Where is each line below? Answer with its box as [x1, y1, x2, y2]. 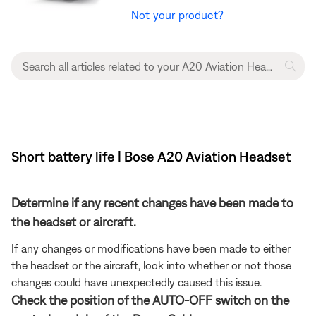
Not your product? [131, 8, 224, 22]
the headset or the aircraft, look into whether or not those [11, 259, 291, 272]
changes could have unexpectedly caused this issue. [11, 276, 262, 289]
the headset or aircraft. [11, 214, 136, 230]
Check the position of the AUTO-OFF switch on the [11, 293, 289, 308]
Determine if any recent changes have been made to [11, 195, 293, 211]
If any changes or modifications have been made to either [11, 242, 291, 255]
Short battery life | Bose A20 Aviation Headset [11, 148, 291, 165]
